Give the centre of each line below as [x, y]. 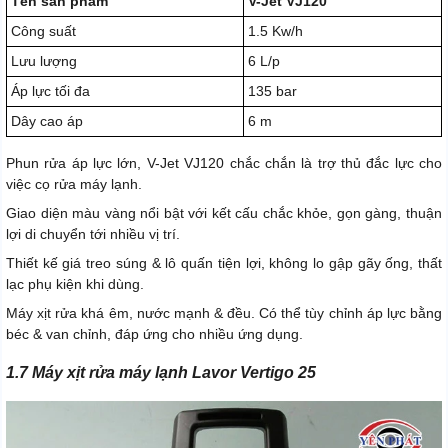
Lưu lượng [44, 61]
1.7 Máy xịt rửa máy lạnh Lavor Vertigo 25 [161, 373]
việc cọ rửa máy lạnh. [74, 184]
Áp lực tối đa [50, 91]
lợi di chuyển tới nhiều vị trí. [93, 234]
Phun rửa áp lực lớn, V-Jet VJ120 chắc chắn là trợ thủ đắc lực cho [224, 163]
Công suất [43, 31]
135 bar [272, 91]
